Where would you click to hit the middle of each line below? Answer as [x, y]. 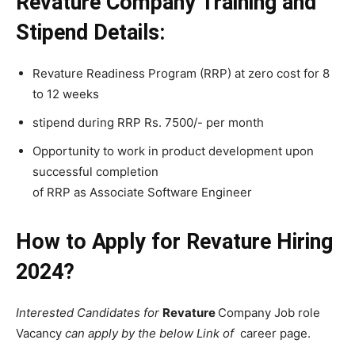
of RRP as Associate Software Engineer [142, 192]
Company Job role [269, 312]
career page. [274, 333]
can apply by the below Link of [151, 333]
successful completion [95, 171]
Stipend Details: [90, 32]
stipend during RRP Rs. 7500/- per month [148, 122]
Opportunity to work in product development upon [173, 151]
